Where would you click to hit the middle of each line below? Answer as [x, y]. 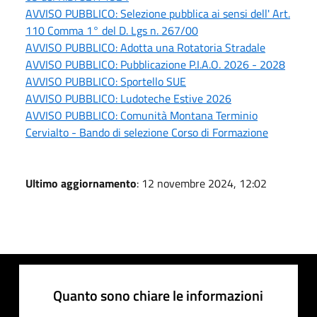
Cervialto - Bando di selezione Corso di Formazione [147, 132]
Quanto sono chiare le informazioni [158, 295]
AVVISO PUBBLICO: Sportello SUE [106, 81]
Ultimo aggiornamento [81, 183]
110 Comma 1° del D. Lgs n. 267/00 [112, 30]
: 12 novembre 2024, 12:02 [202, 183]
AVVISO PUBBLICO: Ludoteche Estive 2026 [128, 98]
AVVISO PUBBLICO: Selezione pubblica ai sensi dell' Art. [158, 13]
